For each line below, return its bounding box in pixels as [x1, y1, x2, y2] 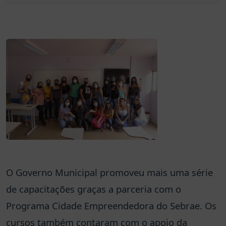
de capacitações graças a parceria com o [6, 182, 181, 195]
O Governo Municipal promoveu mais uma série [6, 165, 213, 179]
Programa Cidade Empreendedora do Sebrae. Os [6, 199, 216, 212]
